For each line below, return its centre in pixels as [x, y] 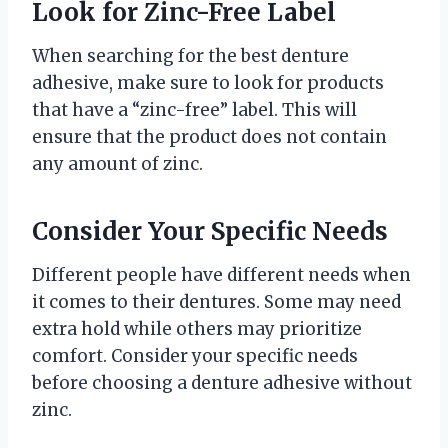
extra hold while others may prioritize [197, 328]
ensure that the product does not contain [209, 136]
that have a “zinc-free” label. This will [194, 109]
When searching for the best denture [190, 55]
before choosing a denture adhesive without [222, 382]
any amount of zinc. [117, 163]
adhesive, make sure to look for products [208, 82]
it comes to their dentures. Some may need [216, 301]
